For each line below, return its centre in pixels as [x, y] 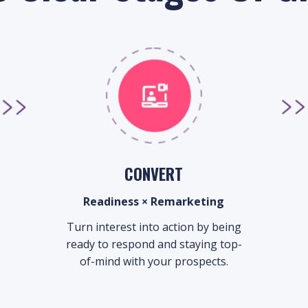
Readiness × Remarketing [154, 201]
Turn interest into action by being [154, 227]
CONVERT [154, 174]
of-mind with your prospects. [154, 261]
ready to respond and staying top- [154, 244]
